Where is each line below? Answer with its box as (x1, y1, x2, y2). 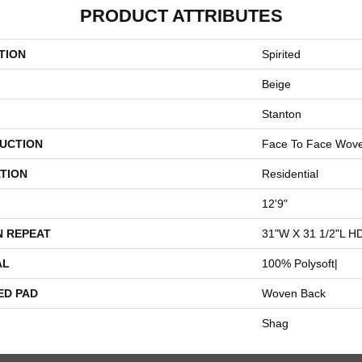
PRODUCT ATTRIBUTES (79, 6, 283, 26)
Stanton (262, 107, 301, 120)
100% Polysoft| (262, 257, 338, 270)
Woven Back (262, 287, 326, 300)
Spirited (262, 48, 301, 61)
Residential (262, 167, 318, 180)
